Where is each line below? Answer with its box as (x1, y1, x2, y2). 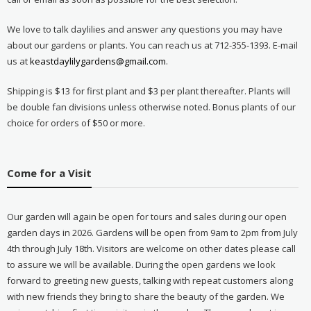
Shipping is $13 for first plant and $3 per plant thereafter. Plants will (6, 84, 290, 97)
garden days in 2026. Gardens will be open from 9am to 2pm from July (6, 226, 298, 239)
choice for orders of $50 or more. (6, 116, 145, 129)
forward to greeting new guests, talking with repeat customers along (6, 274, 293, 287)
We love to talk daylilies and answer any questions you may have (6, 22, 283, 35)
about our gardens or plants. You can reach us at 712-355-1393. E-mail (6, 38, 298, 51)
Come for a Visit (6, 165, 92, 180)
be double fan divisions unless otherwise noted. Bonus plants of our (6, 100, 296, 113)
